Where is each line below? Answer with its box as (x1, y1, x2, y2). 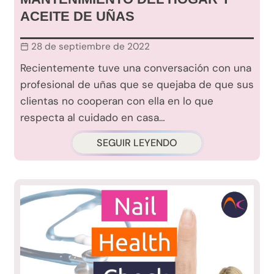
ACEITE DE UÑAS (20, 9, 135, 24)
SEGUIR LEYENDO (97, 136, 177, 150)
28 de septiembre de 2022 (31, 40, 150, 53)
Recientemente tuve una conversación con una (20, 61, 251, 75)
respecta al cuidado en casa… (20, 111, 165, 125)
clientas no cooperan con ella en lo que (20, 94, 213, 108)
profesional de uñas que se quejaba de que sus (20, 78, 254, 92)
